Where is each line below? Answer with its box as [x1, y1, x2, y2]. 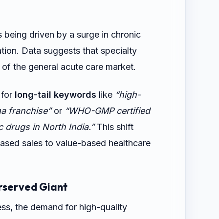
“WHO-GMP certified [65, 105, 150, 116]
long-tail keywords [15, 89, 96, 100]
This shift [94, 121, 133, 132]
